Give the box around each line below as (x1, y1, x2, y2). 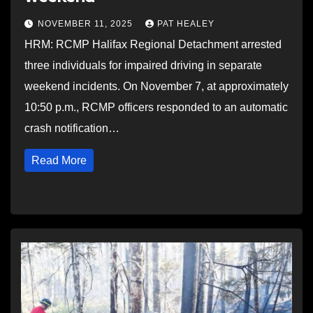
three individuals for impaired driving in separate (24, 59, 262, 71)
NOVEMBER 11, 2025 (38, 19, 136, 29)
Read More (31, 154, 87, 166)
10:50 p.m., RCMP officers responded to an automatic (24, 101, 288, 113)
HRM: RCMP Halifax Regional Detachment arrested (24, 38, 282, 50)
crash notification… (24, 122, 119, 134)
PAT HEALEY (157, 19, 214, 29)
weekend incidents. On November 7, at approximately (24, 80, 289, 92)
